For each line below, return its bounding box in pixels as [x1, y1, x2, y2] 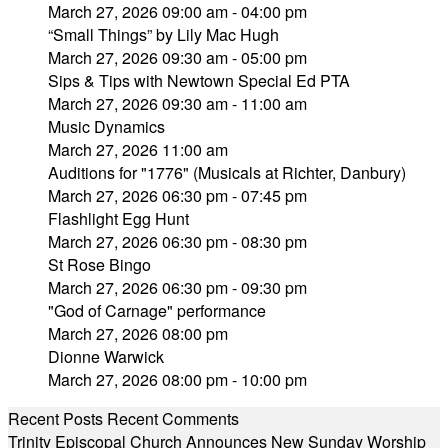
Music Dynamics [48, 115, 165, 138]
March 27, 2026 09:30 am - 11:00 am [48, 92, 307, 115]
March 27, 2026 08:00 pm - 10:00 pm [48, 368, 307, 391]
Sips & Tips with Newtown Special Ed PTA [48, 69, 350, 92]
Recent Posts [8, 407, 103, 430]
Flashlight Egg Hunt [48, 207, 189, 230]
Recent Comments [107, 407, 239, 430]
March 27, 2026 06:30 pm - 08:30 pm [48, 230, 307, 253]
